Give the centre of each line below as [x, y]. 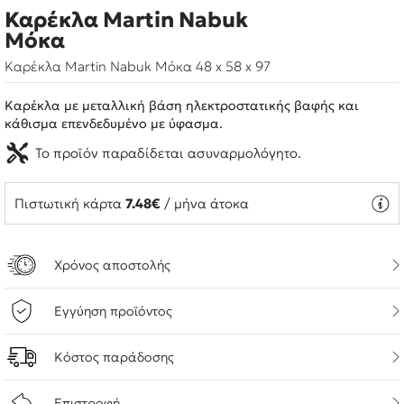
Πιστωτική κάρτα [70, 203]
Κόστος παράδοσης [114, 357]
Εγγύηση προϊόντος [113, 311]
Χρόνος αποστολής [112, 265]
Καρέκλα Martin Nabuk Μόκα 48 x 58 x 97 [138, 66]
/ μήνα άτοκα [205, 203]
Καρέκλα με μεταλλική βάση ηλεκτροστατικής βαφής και [182, 106]
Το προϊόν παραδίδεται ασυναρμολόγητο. [168, 153]
